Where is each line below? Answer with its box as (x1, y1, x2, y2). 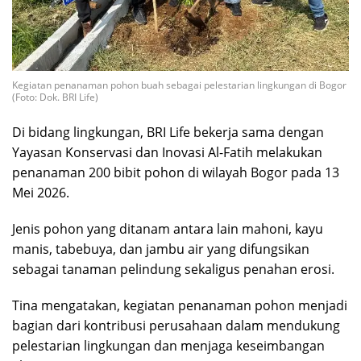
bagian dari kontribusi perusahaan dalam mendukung (12, 316, 340, 334)
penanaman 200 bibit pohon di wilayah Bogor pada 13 (12, 163, 339, 181)
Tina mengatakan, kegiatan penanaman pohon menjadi (12, 296, 347, 314)
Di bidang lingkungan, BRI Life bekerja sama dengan (12, 122, 324, 141)
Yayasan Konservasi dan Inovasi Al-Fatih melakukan (12, 143, 322, 161)
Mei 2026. (12, 183, 69, 201)
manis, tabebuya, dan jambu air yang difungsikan (12, 239, 309, 258)
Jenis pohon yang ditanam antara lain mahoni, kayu (12, 219, 323, 238)
